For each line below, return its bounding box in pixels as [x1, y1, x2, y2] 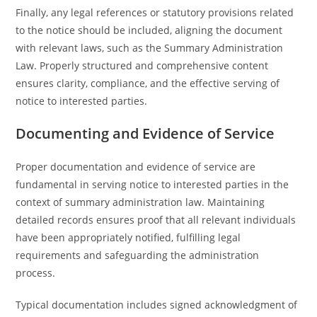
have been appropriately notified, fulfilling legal [16, 231, 241, 244]
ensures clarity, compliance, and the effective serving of [16, 76, 280, 90]
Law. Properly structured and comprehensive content [16, 59, 269, 72]
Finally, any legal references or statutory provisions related [16, 6, 294, 19]
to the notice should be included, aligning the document [16, 23, 283, 37]
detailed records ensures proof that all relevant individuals [16, 213, 296, 226]
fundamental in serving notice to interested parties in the [16, 178, 289, 191]
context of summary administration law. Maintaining [16, 195, 265, 209]
